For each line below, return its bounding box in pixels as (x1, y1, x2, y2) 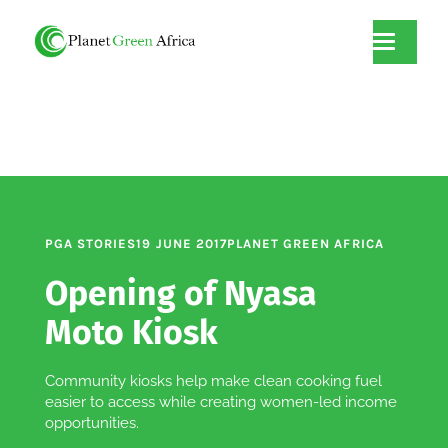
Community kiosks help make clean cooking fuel (45, 372, 382, 389)
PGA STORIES (45, 236, 137, 251)
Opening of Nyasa (45, 273, 317, 314)
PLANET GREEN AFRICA (226, 236, 384, 251)
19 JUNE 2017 (136, 236, 227, 251)
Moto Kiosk (45, 312, 218, 353)
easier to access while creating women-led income (45, 393, 397, 410)
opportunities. (45, 414, 139, 431)
